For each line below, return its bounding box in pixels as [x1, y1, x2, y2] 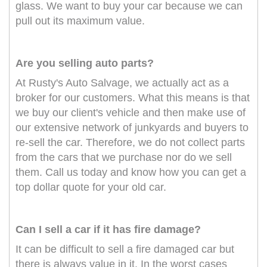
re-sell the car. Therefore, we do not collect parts [15, 136, 245, 149]
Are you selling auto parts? [15, 57, 154, 70]
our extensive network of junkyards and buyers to [15, 122, 249, 134]
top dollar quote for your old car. [15, 181, 166, 194]
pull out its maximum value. [15, 15, 145, 27]
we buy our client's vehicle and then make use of [15, 107, 246, 119]
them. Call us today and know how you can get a [15, 166, 246, 179]
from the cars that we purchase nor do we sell [15, 151, 232, 164]
